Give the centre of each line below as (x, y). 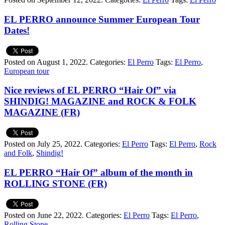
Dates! (17, 30)
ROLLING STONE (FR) (55, 183)
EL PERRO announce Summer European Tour (102, 19)
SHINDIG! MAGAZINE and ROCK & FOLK (100, 101)
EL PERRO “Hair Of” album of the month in (98, 172)
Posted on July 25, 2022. (43, 144)
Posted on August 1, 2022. (46, 62)
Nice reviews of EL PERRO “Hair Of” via (90, 90)
